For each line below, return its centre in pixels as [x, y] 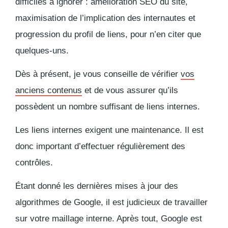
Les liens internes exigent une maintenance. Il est [109, 130]
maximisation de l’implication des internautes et [105, 18]
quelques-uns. [42, 50]
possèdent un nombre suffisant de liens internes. [108, 106]
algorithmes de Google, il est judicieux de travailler [111, 202]
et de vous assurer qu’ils [130, 90]
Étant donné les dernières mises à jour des [97, 186]
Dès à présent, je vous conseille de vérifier [98, 74]
